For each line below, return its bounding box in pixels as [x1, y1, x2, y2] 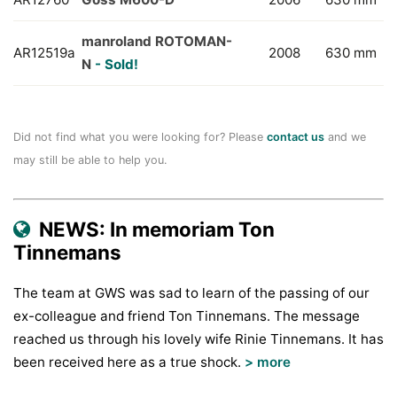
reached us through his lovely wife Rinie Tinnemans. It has [13, 331, 384, 347]
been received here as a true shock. [13, 354, 245, 370]
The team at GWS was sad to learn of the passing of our [13, 284, 370, 301]
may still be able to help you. [13, 153, 167, 167]
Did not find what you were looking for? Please [13, 130, 267, 144]
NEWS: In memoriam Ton [30, 217, 275, 241]
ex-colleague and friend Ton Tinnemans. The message [13, 307, 360, 324]
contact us [267, 130, 324, 144]
